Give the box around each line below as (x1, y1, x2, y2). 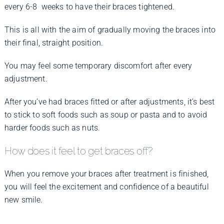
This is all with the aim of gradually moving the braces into (4, 24, 216, 34)
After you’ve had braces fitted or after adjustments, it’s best (4, 96, 215, 106)
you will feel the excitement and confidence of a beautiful (4, 182, 209, 192)
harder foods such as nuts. (4, 122, 100, 132)
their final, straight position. (4, 37, 103, 47)
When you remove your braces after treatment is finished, (4, 169, 209, 179)
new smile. (4, 195, 43, 205)
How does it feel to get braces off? (4, 145, 152, 157)
